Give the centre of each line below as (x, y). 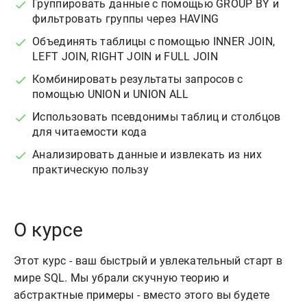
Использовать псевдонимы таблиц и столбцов (157, 117)
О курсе (49, 230)
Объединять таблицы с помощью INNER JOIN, (154, 42)
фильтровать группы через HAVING (126, 19)
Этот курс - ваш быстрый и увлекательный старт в (148, 260)
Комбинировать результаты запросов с (138, 79)
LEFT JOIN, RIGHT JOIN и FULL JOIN (125, 57)
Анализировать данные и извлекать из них (147, 154)
